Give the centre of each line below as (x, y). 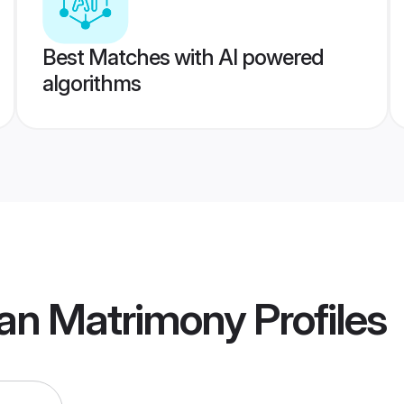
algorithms (91, 83)
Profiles (316, 319)
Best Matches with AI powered (183, 57)
